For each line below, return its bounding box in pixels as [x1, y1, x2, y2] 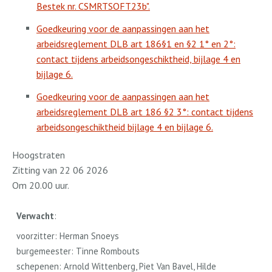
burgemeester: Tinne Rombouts [16, 245, 140, 257]
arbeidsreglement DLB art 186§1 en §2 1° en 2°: [36, 38, 236, 50]
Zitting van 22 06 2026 [12, 164, 108, 176]
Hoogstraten [12, 149, 65, 161]
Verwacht [16, 210, 55, 222]
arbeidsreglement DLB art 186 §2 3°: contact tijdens [36, 106, 253, 118]
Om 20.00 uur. [12, 179, 69, 191]
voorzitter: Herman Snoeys [16, 230, 120, 242]
